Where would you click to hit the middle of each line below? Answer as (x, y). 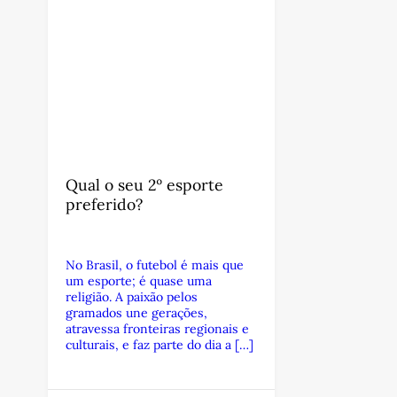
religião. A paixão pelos (131, 297)
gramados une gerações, (136, 313)
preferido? (104, 204)
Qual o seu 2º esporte (144, 185)
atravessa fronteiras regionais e (157, 329)
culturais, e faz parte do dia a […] (159, 345)
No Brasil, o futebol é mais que (154, 265)
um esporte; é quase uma (138, 281)
